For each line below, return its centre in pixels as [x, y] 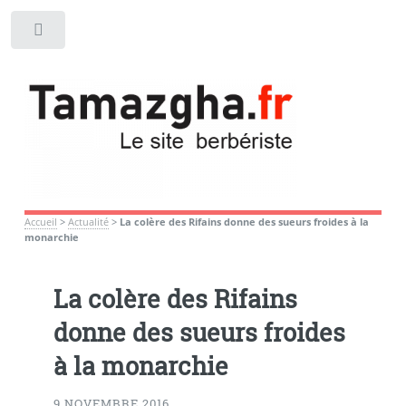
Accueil [40, 222]
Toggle [96, 34]
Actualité [88, 222]
